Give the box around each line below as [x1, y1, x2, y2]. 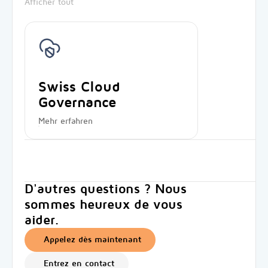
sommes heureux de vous [25, 197, 182, 212]
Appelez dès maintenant [44, 235, 141, 244]
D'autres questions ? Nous [25, 182, 187, 196]
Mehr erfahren [38, 117, 93, 126]
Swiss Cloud [38, 79, 120, 95]
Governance [38, 95, 116, 111]
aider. [25, 213, 59, 227]
